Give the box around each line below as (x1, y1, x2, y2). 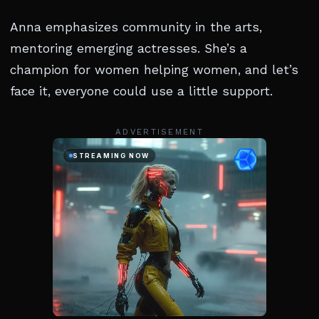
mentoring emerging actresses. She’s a (10, 41, 247, 56)
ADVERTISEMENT (115, 127, 204, 137)
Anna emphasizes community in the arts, (10, 20, 262, 35)
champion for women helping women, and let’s (10, 63, 298, 78)
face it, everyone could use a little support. (10, 84, 273, 99)
